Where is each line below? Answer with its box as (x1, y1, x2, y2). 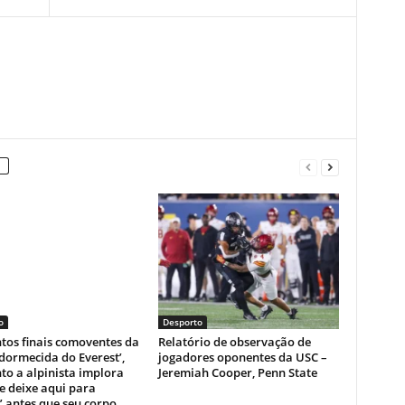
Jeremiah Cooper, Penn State (157, 364, 317, 381)
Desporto (162, 316, 202, 328)
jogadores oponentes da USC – (157, 349, 327, 365)
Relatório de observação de (157, 334, 311, 350)
